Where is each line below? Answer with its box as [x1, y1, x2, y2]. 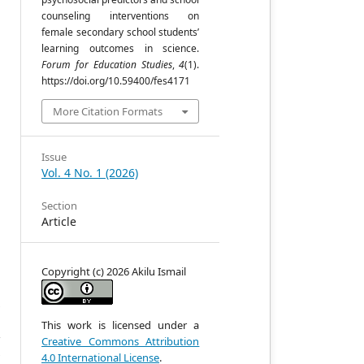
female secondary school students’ [41, 25, 200, 39]
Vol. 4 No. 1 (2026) [41, 165, 139, 180]
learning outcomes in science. [41, 41, 200, 55]
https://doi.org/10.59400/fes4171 [41, 74, 191, 88]
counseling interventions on [41, 9, 200, 23]
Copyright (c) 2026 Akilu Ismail [41, 264, 187, 279]
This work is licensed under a [41, 318, 200, 332]
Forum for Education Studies [41, 58, 172, 71]
